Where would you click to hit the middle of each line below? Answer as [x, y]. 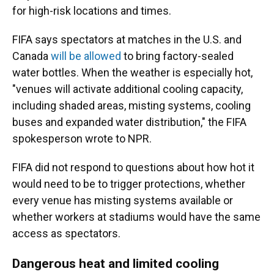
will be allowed [86, 56]
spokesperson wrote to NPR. [82, 139]
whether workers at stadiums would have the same [136, 217]
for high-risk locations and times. [92, 11]
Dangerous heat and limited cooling [116, 263]
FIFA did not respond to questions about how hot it [133, 167]
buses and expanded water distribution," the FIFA [129, 122]
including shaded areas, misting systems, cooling [131, 106]
